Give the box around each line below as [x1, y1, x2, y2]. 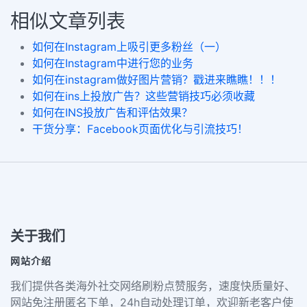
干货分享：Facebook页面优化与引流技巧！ [32, 121, 248, 136]
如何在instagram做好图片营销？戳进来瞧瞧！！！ [32, 72, 281, 86]
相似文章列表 [10, 9, 125, 33]
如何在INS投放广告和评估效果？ [32, 105, 193, 119]
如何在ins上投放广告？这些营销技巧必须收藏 [32, 88, 255, 103]
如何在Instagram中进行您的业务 [32, 56, 193, 70]
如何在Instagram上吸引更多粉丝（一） [32, 39, 226, 53]
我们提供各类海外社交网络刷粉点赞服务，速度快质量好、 [10, 278, 295, 293]
